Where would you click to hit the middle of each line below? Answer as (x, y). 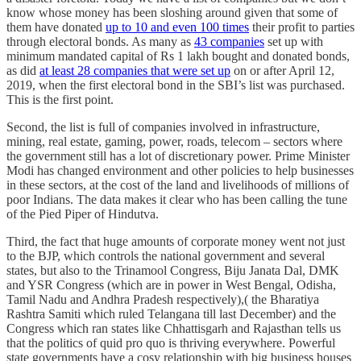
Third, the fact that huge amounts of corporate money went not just (176, 242)
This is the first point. (60, 100)
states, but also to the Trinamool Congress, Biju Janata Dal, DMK (173, 271)
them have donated (56, 27)
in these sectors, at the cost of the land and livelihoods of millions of (178, 185)
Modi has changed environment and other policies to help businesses (180, 171)
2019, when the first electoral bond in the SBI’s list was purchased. (176, 85)
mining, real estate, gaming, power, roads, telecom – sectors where (174, 142)
